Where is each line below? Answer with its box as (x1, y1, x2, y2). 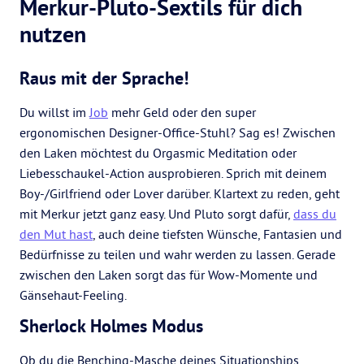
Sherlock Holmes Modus (19, 314, 203, 337)
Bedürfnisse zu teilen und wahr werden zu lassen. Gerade (19, 246, 336, 262)
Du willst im (19, 104, 89, 120)
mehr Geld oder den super (108, 104, 256, 120)
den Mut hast (19, 226, 93, 242)
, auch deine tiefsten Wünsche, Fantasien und (93, 226, 342, 242)
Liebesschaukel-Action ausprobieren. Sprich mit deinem (19, 165, 327, 181)
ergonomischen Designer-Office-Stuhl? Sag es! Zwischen (19, 124, 336, 141)
